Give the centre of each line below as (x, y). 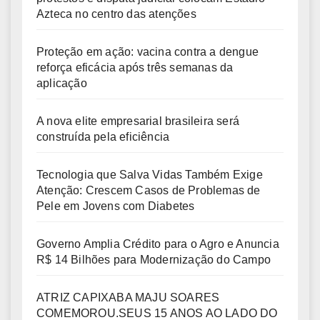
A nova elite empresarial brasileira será (138, 121)
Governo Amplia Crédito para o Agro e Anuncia (158, 244)
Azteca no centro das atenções (116, 14)
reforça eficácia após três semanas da (135, 67)
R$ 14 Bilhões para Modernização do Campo (154, 259)
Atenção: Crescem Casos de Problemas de (149, 190)
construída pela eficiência (103, 136)
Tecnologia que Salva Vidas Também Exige (150, 174)
